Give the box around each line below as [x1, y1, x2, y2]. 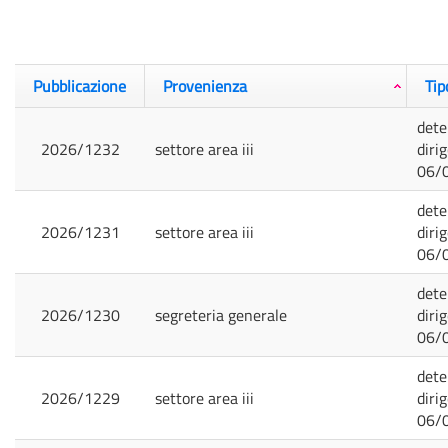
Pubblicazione [33, 74, 126, 98]
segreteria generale [155, 303, 287, 327]
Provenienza [163, 74, 247, 98]
